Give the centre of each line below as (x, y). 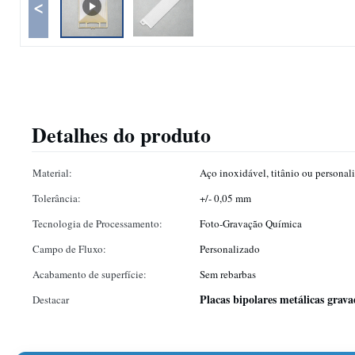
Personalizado (230, 249)
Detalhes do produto (121, 135)
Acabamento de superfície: (90, 274)
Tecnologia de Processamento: (97, 223)
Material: (52, 173)
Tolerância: (57, 198)
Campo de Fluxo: (69, 249)
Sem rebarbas (228, 274)
